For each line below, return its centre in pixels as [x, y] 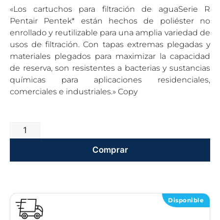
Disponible [186, 200]
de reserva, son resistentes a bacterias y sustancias [110, 68]
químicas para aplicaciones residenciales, [110, 80]
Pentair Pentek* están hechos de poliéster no [110, 21]
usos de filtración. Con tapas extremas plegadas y [110, 44]
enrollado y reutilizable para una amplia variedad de [110, 33]
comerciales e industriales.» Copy [74, 92]
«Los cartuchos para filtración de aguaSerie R [110, 9]
